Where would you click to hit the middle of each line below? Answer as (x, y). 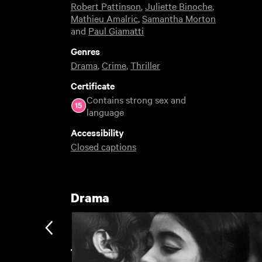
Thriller (145, 65)
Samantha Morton (179, 18)
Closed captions (103, 146)
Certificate (92, 85)
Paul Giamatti (116, 30)
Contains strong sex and (136, 99)
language (105, 111)
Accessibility (97, 132)
